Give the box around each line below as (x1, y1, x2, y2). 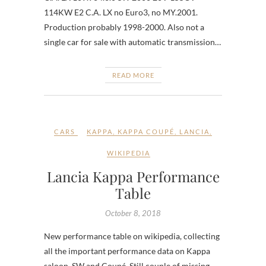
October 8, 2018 (105, 208, 161, 218)
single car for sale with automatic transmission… (44, 36, 221, 47)
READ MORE (112, 71, 154, 79)
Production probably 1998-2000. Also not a (44, 21, 204, 32)
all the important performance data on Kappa (44, 245, 210, 256)
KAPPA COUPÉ (118, 127, 175, 135)
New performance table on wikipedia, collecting (44, 230, 220, 241)
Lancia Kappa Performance (46, 166, 220, 186)
